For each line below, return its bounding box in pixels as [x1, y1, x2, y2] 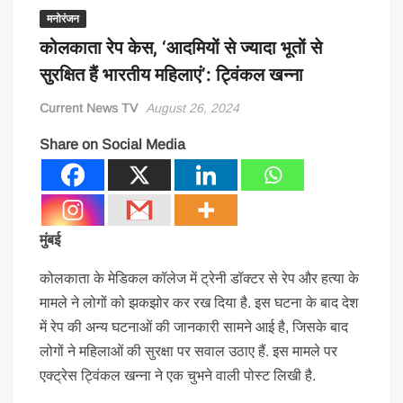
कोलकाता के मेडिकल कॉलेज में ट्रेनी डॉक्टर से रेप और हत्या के [40, 271, 360, 286]
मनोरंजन [47, 13, 80, 25]
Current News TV [40, 101, 139, 115]
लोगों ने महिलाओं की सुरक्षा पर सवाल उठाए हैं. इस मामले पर [40, 344, 338, 359]
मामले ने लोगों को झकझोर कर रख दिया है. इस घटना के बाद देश [40, 295, 359, 310]
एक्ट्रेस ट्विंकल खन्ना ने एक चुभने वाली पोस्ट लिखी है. [40, 368, 317, 383]
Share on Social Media [40, 137, 186, 152]
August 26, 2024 [146, 101, 240, 115]
